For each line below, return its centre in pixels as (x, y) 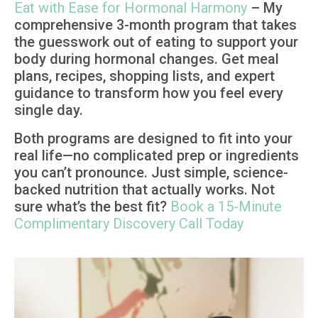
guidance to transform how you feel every (149, 93)
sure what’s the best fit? (92, 206)
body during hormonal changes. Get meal (147, 59)
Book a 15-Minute (226, 206)
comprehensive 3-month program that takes (155, 24)
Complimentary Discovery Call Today (129, 223)
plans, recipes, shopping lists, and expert (144, 76)
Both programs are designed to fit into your (153, 138)
